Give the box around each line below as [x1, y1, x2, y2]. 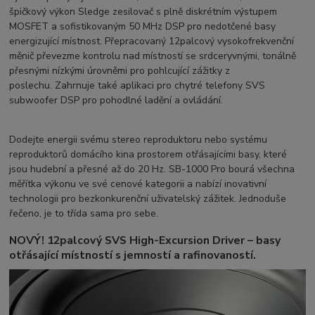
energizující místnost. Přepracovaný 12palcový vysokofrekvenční [9, 34, 295, 49]
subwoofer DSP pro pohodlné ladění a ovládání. [9, 94, 224, 108]
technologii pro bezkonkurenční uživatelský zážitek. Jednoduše [9, 192, 287, 206]
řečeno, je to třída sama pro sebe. [9, 207, 159, 221]
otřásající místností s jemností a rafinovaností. [9, 247, 257, 263]
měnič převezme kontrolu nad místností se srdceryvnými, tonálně [9, 49, 297, 63]
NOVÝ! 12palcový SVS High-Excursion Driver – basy [9, 232, 281, 248]
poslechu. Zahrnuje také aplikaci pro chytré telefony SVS [9, 79, 266, 93]
